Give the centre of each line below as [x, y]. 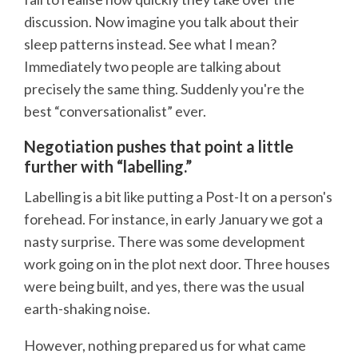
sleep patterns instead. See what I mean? [150, 44]
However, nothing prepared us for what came [165, 346]
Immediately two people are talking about [153, 66]
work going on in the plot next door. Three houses [177, 264]
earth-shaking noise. [87, 309]
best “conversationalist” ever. [115, 111]
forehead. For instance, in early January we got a [173, 219]
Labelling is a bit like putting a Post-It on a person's [178, 197]
